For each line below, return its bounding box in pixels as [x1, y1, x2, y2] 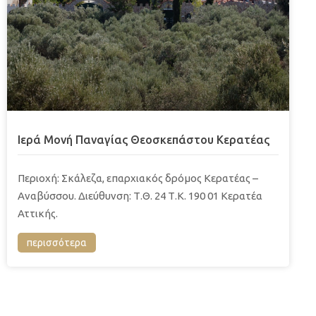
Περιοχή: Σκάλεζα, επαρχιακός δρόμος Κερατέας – [18, 171, 258, 184]
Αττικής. [18, 207, 58, 219]
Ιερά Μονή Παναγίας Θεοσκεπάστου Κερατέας [18, 133, 269, 146]
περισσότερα [27, 236, 87, 248]
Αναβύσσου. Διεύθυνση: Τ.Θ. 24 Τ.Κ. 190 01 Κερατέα [18, 189, 262, 202]
